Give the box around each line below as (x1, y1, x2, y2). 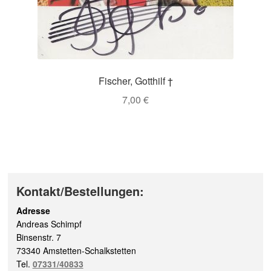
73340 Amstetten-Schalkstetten (16, 244, 136, 257)
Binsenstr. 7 (16, 231, 61, 244)
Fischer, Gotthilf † (98, 74, 173, 88)
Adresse (16, 204, 50, 217)
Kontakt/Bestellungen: (16, 183, 144, 200)
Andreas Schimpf (16, 218, 82, 230)
